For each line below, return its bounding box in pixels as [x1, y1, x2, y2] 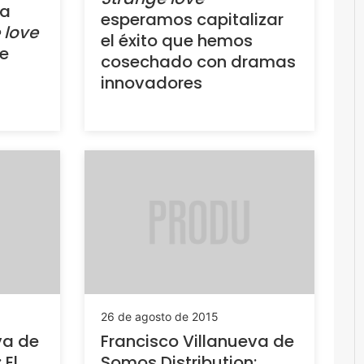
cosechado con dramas [100, 50, 296, 73]
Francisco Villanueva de [100, 330, 294, 353]
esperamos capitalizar [100, 7, 284, 31]
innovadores [100, 71, 202, 94]
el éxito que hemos [100, 28, 253, 52]
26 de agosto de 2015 [100, 310, 219, 324]
